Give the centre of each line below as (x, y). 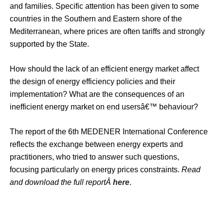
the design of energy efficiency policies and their (92, 82)
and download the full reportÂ (61, 182)
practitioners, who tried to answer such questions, (94, 157)
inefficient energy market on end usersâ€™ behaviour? (104, 107)
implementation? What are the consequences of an (97, 94)
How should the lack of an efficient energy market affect (104, 69)
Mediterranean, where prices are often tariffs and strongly (107, 31)
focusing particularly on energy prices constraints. (96, 170)
